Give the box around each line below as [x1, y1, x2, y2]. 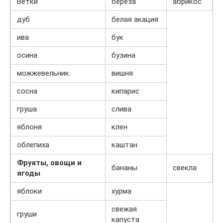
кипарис [111, 87, 139, 96]
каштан [111, 140, 137, 150]
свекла [173, 163, 197, 173]
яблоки [17, 187, 42, 196]
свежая [111, 205, 137, 214]
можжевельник [17, 69, 69, 78]
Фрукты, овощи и [17, 158, 82, 168]
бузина [111, 51, 135, 60]
